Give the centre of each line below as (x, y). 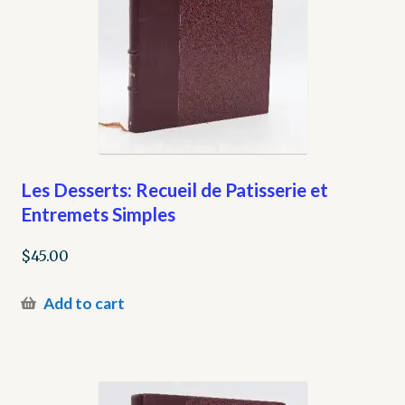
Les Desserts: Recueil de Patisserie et (174, 190)
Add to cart (84, 304)
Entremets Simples (98, 214)
